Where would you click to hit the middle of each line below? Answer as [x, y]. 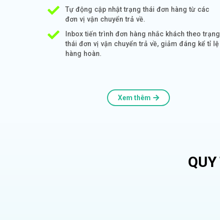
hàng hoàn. [83, 53]
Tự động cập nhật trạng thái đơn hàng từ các [137, 9]
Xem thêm [134, 97]
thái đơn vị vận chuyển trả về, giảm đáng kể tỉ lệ [142, 43]
